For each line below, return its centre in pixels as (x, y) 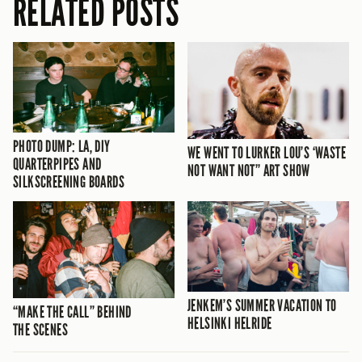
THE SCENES (40, 329)
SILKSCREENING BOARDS (69, 182)
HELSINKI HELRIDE (230, 324)
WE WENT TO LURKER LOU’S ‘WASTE (267, 152)
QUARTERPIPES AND (57, 164)
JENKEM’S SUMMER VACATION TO (262, 306)
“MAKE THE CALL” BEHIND (72, 311)
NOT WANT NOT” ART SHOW (249, 170)
